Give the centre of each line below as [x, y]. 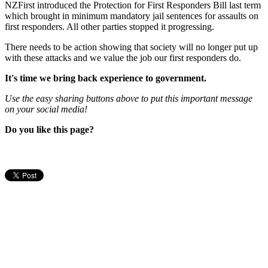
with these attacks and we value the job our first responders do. [123, 57]
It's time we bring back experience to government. [106, 78]
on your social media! [46, 109]
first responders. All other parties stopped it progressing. [109, 26]
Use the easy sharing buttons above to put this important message [129, 98]
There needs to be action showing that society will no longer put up [131, 47]
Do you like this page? [49, 129]
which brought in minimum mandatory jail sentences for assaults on [132, 16]
